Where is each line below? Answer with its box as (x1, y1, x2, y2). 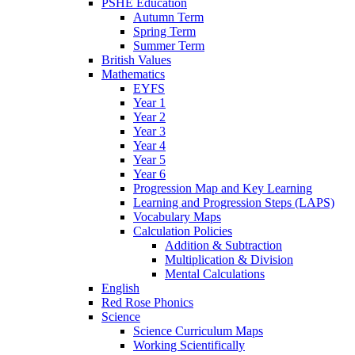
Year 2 (133, 109, 166, 124)
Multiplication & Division (165, 252, 293, 266)
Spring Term (133, 24, 196, 38)
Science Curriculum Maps (133, 323, 263, 338)
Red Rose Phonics (101, 295, 193, 309)
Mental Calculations (165, 266, 265, 281)
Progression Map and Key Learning (133, 181, 312, 195)
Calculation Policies (133, 223, 232, 238)
